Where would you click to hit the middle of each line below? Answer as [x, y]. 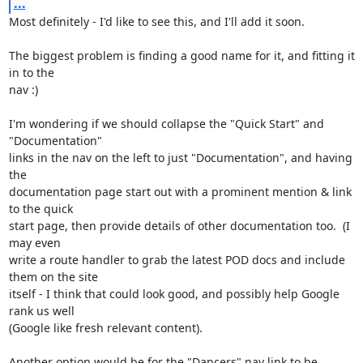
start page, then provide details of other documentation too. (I [179, 226]
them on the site [55, 277]
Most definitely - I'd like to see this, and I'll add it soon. [156, 21]
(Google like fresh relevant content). [105, 328]
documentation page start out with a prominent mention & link [180, 192]
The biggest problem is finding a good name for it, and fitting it [181, 56]
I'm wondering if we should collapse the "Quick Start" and [166, 124]
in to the [33, 73]
